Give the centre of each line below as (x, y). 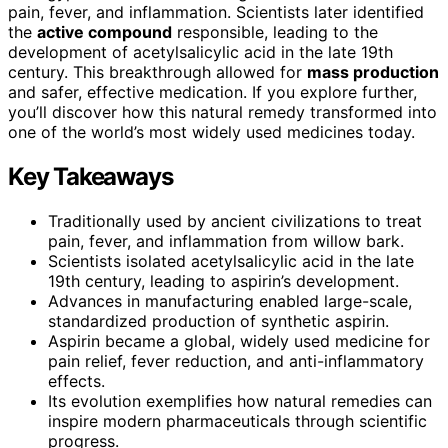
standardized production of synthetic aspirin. (218, 320)
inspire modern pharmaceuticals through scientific (237, 420)
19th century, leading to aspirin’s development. (223, 280)
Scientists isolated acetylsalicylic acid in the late (231, 260)
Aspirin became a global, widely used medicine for (239, 340)
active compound (104, 31)
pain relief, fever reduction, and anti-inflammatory (236, 360)
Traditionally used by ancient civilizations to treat (235, 220)
